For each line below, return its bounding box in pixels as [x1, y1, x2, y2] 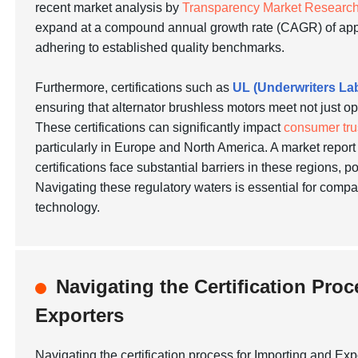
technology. [35, 201, 101, 214]
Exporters [35, 304, 125, 326]
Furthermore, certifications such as [35, 81, 233, 94]
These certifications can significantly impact [35, 121, 284, 134]
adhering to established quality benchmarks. [35, 41, 285, 54]
